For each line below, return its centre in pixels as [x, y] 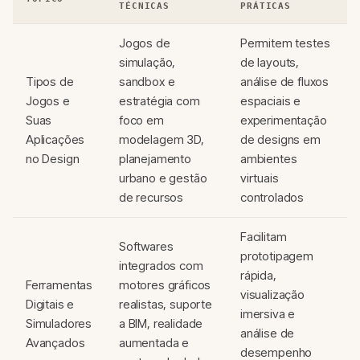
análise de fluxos [285, 82]
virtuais [260, 178]
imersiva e [268, 314]
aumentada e [154, 343]
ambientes [269, 159]
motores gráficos [165, 285]
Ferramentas [59, 285]
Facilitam [264, 237]
